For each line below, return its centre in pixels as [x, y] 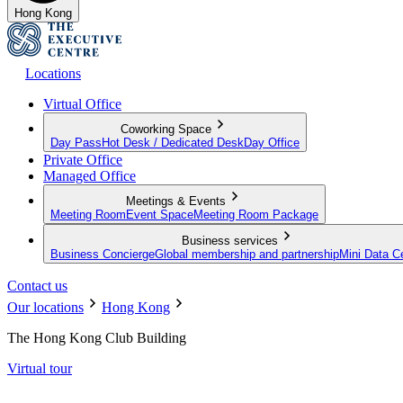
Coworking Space [166, 129]
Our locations [45, 307]
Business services [229, 240]
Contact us [37, 285]
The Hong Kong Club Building [97, 337]
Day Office [272, 142]
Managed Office [90, 175]
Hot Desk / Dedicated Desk [173, 142]
